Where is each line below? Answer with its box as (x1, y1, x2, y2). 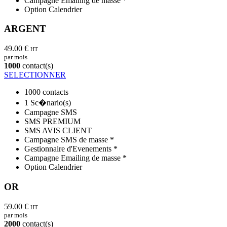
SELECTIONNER (4, 70, 66, 80)
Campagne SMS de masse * (24, 135, 114, 144)
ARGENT (4, 23, 46, 34)
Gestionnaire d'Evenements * (24, 144, 118, 154)
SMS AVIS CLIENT (24, 126, 92, 135)
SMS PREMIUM (24, 117, 81, 126)
